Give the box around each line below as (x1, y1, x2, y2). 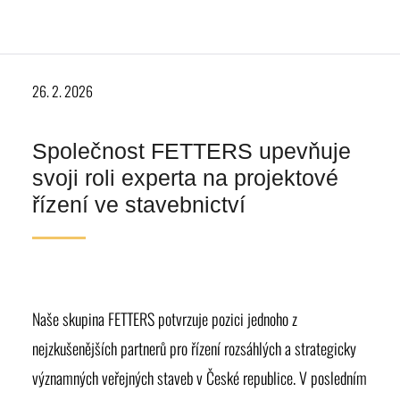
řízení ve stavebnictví (32, 192, 246, 217)
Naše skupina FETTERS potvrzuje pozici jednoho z (32, 307, 297, 330)
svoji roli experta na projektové (32, 165, 338, 190)
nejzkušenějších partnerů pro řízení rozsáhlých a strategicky (32, 337, 356, 360)
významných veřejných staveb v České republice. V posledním (32, 366, 367, 389)
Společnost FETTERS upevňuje (32, 138, 351, 163)
